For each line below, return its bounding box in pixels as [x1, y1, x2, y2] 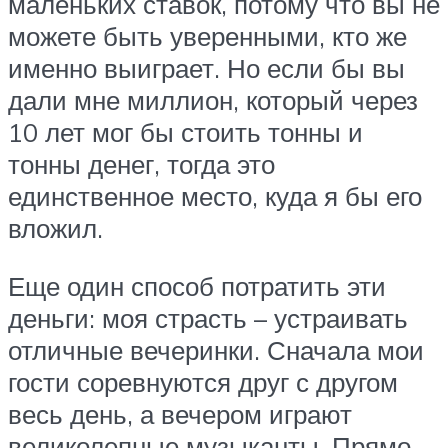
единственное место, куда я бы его [8, 179, 422, 212]
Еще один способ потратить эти [8, 269, 386, 302]
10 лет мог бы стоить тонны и [8, 115, 363, 148]
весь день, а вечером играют [8, 397, 352, 430]
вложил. [8, 211, 103, 244]
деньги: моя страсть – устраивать [8, 301, 408, 334]
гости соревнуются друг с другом [8, 365, 398, 398]
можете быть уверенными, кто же [8, 19, 407, 52]
